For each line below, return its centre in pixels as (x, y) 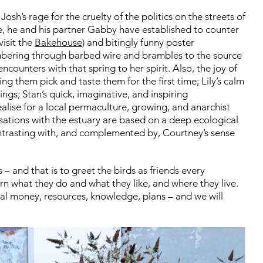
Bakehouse (58, 42)
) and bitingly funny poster (138, 42)
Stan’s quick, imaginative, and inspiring (105, 94)
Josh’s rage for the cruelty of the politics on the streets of (123, 16)
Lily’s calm (223, 81)
